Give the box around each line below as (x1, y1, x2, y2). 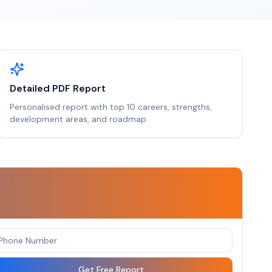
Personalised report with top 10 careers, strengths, (9, 101, 212, 112)
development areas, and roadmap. (9, 114, 148, 124)
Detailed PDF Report (9, 82, 106, 95)
